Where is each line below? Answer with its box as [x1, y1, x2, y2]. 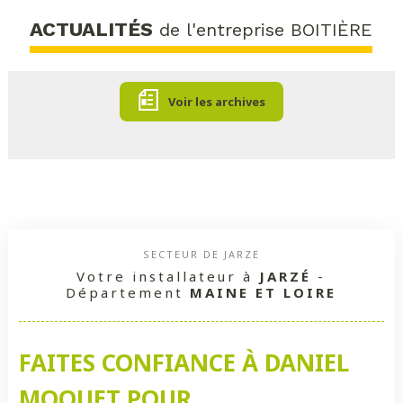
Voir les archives [167, 94, 265, 111]
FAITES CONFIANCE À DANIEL [18, 346, 349, 380]
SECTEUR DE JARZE [142, 247, 260, 262]
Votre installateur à [76, 267, 260, 286]
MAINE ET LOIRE [190, 283, 337, 302]
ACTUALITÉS [30, 18, 154, 41]
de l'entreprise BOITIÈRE [153, 19, 373, 41]
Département [66, 283, 191, 302]
